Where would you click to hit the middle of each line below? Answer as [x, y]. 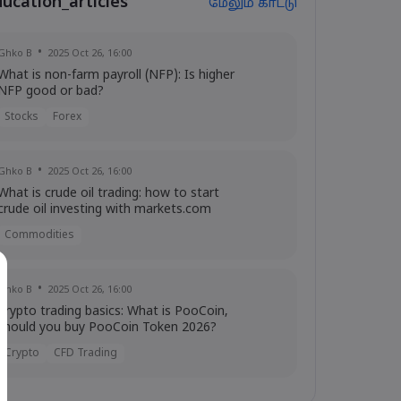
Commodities [39, 236]
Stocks [21, 118]
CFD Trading [85, 354]
